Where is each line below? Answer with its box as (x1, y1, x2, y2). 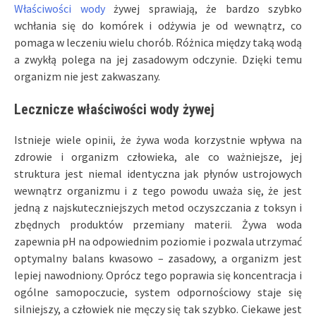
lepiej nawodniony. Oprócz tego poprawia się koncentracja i (14, 267, 302, 282)
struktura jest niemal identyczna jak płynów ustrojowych (14, 166, 302, 181)
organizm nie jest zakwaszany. (14, 68, 160, 83)
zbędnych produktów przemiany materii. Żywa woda (14, 217, 302, 231)
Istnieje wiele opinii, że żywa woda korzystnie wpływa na (14, 132, 302, 147)
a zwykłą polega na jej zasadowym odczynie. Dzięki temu (14, 51, 302, 66)
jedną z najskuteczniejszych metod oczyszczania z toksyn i (14, 200, 302, 214)
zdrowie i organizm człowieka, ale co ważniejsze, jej (14, 149, 302, 164)
